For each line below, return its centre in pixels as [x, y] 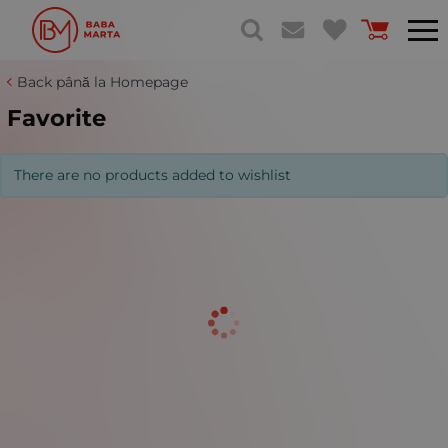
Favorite [56, 118]
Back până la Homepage [102, 82]
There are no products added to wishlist [153, 175]
